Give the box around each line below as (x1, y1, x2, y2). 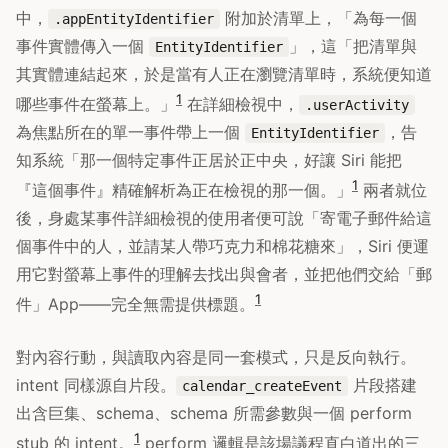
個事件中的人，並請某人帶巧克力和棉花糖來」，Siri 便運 (16, 236, 429, 257)
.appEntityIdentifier (54, 10, 214, 27)
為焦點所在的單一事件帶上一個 (16, 122, 245, 143)
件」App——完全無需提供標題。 (16, 294, 255, 315)
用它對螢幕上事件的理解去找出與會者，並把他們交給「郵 (16, 264, 432, 285)
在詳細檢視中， (182, 94, 299, 115)
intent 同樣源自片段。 (16, 374, 176, 395)
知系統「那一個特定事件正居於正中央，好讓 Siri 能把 (16, 150, 402, 171)
